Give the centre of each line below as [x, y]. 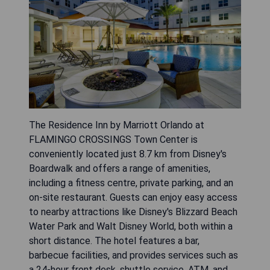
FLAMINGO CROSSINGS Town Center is [113, 140]
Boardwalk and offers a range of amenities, [120, 169]
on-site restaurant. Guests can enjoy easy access [133, 198]
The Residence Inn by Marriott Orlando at [117, 125]
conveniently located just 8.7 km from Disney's [128, 154]
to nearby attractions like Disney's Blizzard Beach [133, 212]
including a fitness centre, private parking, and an [131, 183]
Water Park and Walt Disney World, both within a [131, 227]
